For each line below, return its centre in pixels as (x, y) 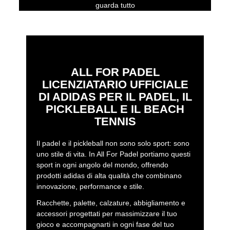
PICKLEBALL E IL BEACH (115, 109)
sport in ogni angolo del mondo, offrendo (102, 165)
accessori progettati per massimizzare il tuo (107, 214)
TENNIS (115, 122)
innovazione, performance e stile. (90, 187)
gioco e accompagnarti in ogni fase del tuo (105, 225)
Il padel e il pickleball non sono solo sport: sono (113, 143)
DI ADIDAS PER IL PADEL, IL (115, 97)
